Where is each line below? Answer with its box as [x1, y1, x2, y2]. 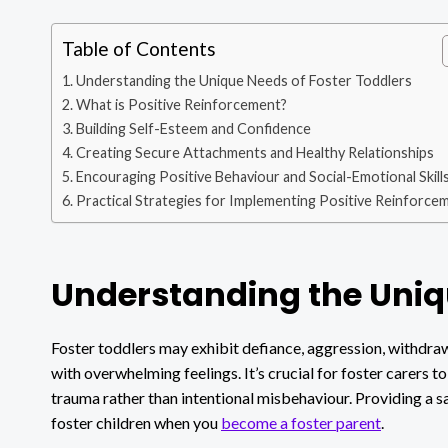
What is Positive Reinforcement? [75, 95, 287, 113]
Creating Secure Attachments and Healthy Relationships [75, 143, 434, 161]
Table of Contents [62, 37, 216, 61]
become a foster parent [221, 412, 381, 432]
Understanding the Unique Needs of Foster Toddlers [75, 71, 412, 89]
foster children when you [51, 412, 221, 432]
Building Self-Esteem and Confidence [75, 119, 311, 137]
